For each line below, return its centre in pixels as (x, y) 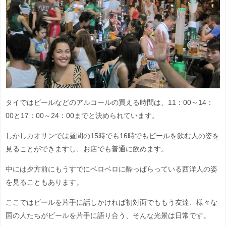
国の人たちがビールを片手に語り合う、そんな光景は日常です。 (108, 215)
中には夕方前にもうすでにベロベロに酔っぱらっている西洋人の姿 (111, 169)
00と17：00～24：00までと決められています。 (82, 115)
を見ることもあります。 (44, 182)
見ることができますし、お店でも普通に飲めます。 (87, 149)
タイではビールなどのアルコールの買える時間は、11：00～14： (109, 102)
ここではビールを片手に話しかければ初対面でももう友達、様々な (111, 202)
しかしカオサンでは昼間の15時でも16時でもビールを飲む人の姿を (112, 135)
